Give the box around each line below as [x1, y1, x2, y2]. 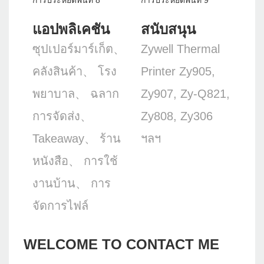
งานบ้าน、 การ [32, 177, 111, 190]
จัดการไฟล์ [32, 199, 88, 213]
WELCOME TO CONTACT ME [24, 236, 219, 253]
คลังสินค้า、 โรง [32, 65, 117, 78]
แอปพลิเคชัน [32, 21, 110, 38]
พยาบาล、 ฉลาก [32, 87, 119, 101]
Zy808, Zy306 [141, 110, 213, 123]
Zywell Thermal [141, 42, 220, 56]
